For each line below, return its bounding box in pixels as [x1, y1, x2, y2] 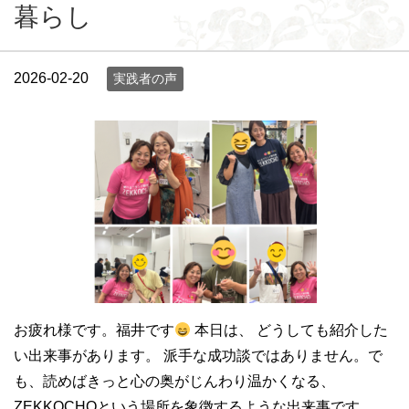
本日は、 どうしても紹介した [191, 322, 389, 338]
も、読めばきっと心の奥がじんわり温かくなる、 [14, 373, 335, 389]
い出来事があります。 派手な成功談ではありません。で [14, 348, 383, 363]
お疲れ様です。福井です [14, 322, 174, 338]
